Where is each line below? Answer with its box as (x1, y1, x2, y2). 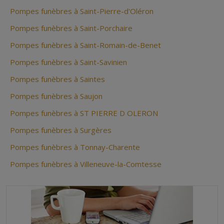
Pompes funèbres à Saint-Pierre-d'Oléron (10, 6, 153, 16)
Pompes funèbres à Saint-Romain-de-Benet (10, 40, 161, 50)
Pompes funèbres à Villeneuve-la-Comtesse (10, 159, 161, 169)
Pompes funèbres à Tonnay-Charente (10, 142, 140, 152)
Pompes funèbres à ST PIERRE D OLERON (10, 108, 158, 118)
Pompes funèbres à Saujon (10, 91, 102, 101)
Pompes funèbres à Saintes (10, 74, 105, 84)
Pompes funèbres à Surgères (10, 125, 111, 135)
